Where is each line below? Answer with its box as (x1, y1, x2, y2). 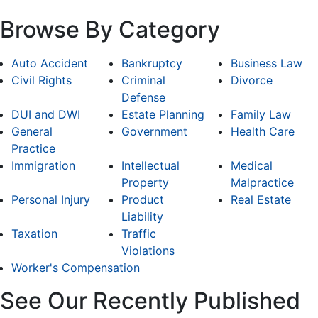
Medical (231, 158, 273, 173)
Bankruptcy (121, 56, 182, 71)
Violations (121, 243, 175, 258)
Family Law (231, 107, 292, 122)
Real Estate (231, 192, 292, 207)
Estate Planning (121, 107, 204, 122)
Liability (121, 209, 163, 224)
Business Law (231, 56, 303, 71)
